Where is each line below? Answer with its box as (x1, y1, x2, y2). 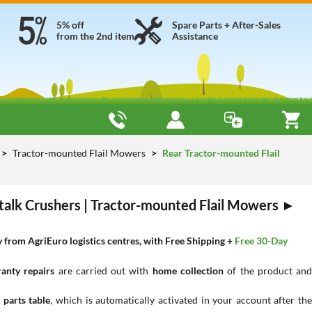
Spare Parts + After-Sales (172, 19, 281, 31)
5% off (56, 19, 84, 31)
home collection (152, 265, 224, 276)
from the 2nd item (56, 30, 134, 42)
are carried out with (54, 265, 153, 276)
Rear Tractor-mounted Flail (160, 147, 280, 159)
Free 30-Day (235, 235, 288, 247)
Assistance (172, 30, 218, 42)
